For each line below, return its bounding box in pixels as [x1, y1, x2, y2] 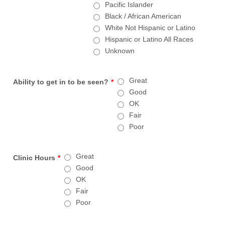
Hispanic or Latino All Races [105, 35, 194, 43]
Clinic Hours [13, 154, 56, 162]
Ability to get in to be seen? [13, 78, 109, 86]
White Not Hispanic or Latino [105, 24, 196, 32]
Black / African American [105, 12, 182, 20]
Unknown [105, 47, 135, 55]
